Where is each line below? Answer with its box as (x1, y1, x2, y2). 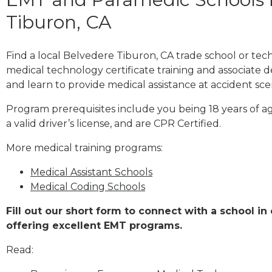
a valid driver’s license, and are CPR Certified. (6, 117, 221, 129)
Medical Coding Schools (30, 180, 145, 192)
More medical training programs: (6, 141, 163, 154)
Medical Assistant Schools (30, 166, 152, 178)
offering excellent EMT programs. (6, 219, 182, 231)
